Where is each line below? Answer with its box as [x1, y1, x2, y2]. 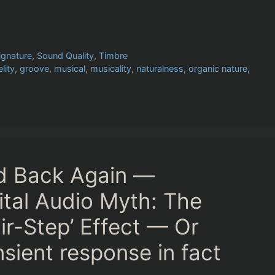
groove [20, 63, 50, 74]
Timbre [99, 50, 128, 61]
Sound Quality [37, 50, 95, 61]
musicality [90, 63, 132, 74]
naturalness [136, 63, 184, 74]
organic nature [188, 63, 248, 74]
